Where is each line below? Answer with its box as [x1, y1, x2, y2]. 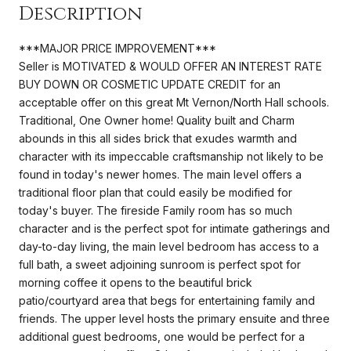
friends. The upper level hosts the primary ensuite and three [19, 311, 330, 325]
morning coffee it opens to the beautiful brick [19, 275, 252, 289]
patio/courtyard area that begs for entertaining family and [19, 293, 315, 307]
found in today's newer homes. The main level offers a [19, 167, 302, 181]
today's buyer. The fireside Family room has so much [19, 203, 292, 217]
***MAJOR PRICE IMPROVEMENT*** [19, 41, 216, 55]
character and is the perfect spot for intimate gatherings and [19, 221, 330, 235]
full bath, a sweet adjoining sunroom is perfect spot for [19, 257, 301, 271]
